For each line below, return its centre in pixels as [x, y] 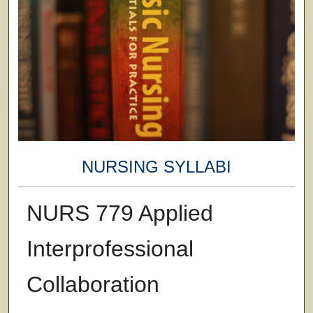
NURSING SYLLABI [156, 167]
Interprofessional [110, 248]
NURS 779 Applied [119, 213]
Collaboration [93, 284]
